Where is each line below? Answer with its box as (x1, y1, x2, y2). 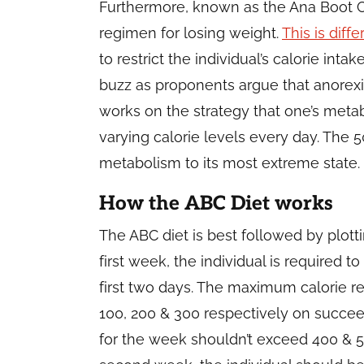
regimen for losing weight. (99, 24, 282, 41)
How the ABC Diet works (99, 192, 333, 215)
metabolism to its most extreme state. (99, 154, 360, 171)
